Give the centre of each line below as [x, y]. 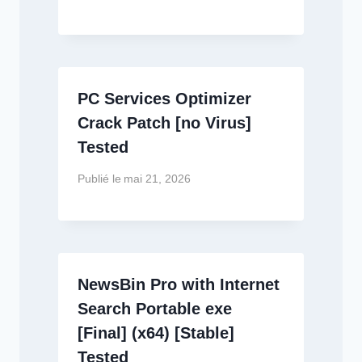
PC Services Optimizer [164, 98]
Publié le [99, 179]
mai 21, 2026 [158, 179]
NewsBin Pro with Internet [179, 284]
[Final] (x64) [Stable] [156, 333]
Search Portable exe [155, 308]
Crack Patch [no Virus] [164, 122]
